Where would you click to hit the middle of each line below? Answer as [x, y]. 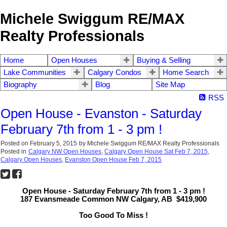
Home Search [186, 73]
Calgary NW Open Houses [65, 152]
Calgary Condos [114, 73]
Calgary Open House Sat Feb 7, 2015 [156, 152]
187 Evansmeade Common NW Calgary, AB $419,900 [113, 199]
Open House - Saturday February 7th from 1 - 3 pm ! [113, 191]
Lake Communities [35, 73]
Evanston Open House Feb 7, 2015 [113, 160]
